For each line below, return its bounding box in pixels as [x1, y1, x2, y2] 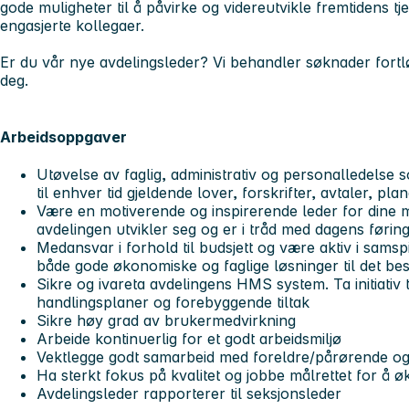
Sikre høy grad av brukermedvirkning [37, 310, 296, 330]
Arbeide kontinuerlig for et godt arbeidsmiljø [37, 329, 341, 348]
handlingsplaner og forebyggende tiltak [37, 292, 309, 311]
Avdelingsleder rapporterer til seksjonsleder [37, 383, 346, 403]
